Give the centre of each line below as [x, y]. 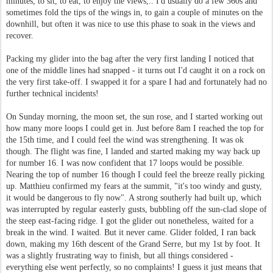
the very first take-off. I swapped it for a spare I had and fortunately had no [136, 82]
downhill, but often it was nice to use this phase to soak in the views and [131, 24]
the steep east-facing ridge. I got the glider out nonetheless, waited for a [130, 221]
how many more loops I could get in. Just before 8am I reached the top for [135, 128]
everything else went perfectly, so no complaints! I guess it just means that [134, 267]
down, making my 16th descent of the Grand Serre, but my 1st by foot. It [133, 244]
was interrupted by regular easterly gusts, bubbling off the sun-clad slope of [136, 209]
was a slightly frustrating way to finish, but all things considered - [120, 256]
